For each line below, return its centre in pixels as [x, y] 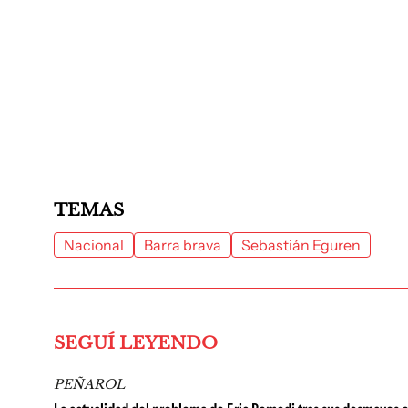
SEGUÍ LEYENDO [136, 343]
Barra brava [183, 245]
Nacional [94, 245]
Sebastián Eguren [301, 245]
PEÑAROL [89, 384]
